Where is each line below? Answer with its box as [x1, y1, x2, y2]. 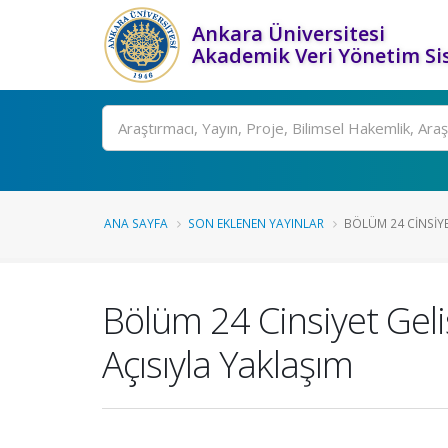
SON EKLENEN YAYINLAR [188, 215, 324, 231]
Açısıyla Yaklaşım [102, 339, 353, 389]
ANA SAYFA [104, 215, 168, 231]
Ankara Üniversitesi [192, 20, 385, 47]
